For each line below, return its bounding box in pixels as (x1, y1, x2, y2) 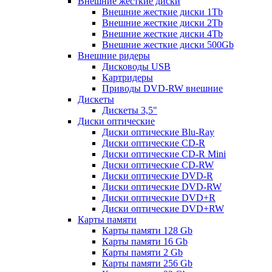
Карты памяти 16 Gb (102, 236, 188, 246)
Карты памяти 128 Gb (102, 225, 192, 236)
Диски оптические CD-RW (102, 159, 214, 170)
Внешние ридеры (78, 50, 150, 61)
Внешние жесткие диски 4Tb (102, 28, 223, 39)
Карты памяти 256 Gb (102, 257, 192, 268)
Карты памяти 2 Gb (102, 246, 183, 257)
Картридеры (102, 72, 153, 83)
